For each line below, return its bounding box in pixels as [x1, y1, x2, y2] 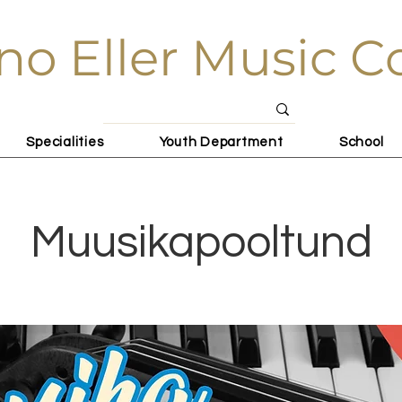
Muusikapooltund [30, 220, 372, 267]
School [338, 135, 384, 149]
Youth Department [159, 135, 284, 149]
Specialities [26, 135, 104, 149]
